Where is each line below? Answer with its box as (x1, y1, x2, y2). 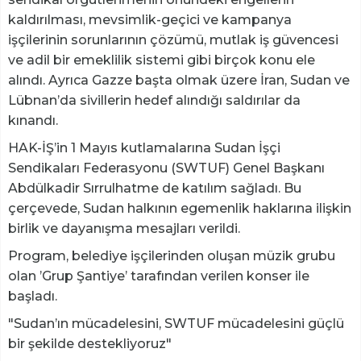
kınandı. (8, 113, 58, 129)
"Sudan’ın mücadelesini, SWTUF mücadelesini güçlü (8, 316, 344, 332)
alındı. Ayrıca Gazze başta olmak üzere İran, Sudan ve (8, 73, 350, 89)
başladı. (8, 288, 57, 305)
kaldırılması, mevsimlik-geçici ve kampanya (8, 12, 292, 28)
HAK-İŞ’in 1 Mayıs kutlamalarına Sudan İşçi (8, 140, 280, 156)
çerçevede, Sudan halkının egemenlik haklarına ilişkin (8, 201, 351, 217)
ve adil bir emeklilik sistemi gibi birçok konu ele (8, 52, 315, 68)
